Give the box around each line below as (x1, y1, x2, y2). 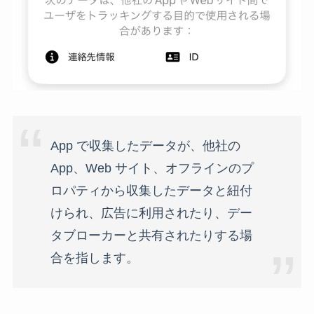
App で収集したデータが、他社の (50, 138, 240, 153)
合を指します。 (50, 250, 139, 265)
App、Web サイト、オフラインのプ (50, 161, 254, 175)
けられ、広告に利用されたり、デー (50, 205, 252, 220)
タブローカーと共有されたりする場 (50, 228, 252, 243)
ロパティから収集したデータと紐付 (50, 183, 252, 198)
